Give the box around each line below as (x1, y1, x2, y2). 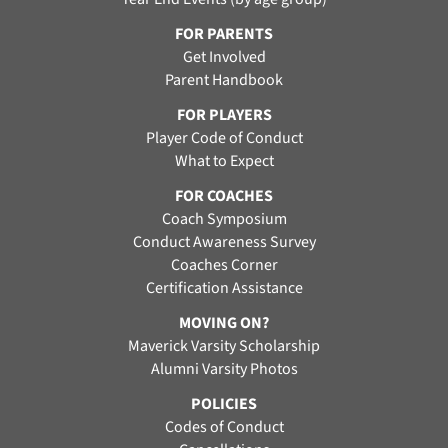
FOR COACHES (175, 185, 273, 207)
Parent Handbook (165, 69, 283, 91)
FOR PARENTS (175, 23, 273, 45)
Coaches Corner (170, 254, 278, 276)
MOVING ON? (179, 312, 269, 334)
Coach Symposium (161, 208, 287, 230)
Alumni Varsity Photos (150, 358, 298, 380)
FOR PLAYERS (176, 104, 272, 126)
